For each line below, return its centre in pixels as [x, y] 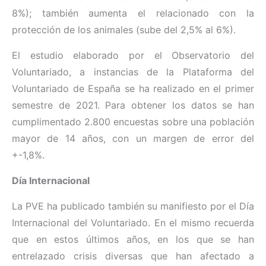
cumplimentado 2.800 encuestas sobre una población [133, 122]
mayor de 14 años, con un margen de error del [133, 139]
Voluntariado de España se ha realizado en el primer [133, 89]
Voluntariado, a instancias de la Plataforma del [133, 72]
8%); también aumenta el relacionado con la [133, 13]
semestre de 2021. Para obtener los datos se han [133, 105]
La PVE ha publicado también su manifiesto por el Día [133, 206]
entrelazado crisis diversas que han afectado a [133, 256]
